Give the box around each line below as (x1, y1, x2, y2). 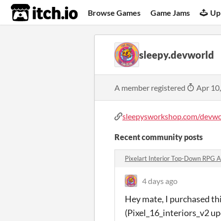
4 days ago (142, 176, 178, 185)
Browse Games (88, 7, 141, 17)
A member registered (114, 82, 187, 92)
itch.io (10, 3, 54, 23)
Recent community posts (114, 132, 203, 142)
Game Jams (150, 7, 190, 17)
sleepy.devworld (139, 49, 214, 61)
